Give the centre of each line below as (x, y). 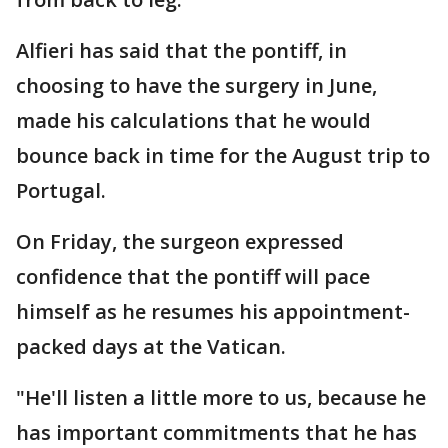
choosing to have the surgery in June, (196, 86)
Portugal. (61, 191)
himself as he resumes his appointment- (213, 312)
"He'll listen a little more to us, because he (221, 398)
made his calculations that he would (193, 121)
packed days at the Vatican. (151, 347)
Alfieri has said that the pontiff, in (181, 51)
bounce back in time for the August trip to (223, 156)
